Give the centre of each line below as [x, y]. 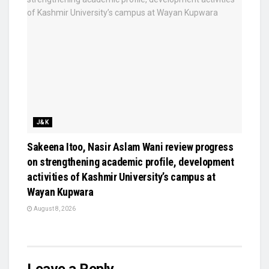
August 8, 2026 [54, 209]
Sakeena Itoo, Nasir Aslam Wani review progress [130, 147]
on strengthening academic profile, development [131, 162]
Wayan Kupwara [60, 192]
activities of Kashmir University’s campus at [121, 177]
